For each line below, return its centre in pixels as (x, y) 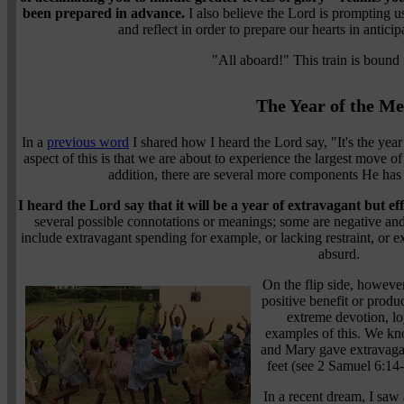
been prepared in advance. (104, 14)
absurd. (339, 254)
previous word (88, 142)
